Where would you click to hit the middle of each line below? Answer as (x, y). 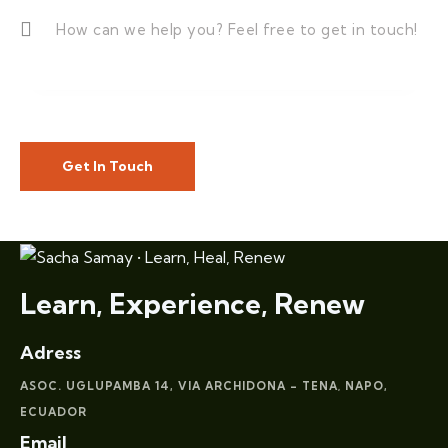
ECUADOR (53, 412)
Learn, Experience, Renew (192, 304)
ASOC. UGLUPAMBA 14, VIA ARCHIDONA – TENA (179, 386)
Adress (50, 352)
